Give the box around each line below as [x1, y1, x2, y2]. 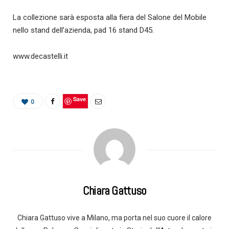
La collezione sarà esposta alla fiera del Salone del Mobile [13, 13, 207, 22]
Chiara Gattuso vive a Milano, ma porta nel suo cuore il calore [17, 214, 212, 222]
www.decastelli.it [13, 52, 68, 61]
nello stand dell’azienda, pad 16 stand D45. [13, 26, 154, 35]
